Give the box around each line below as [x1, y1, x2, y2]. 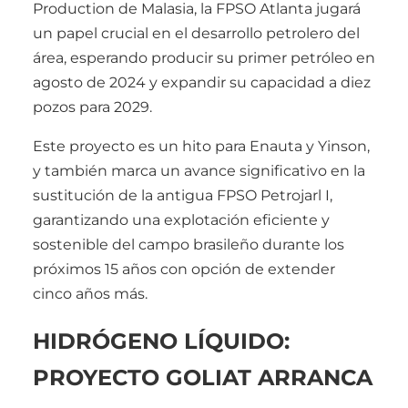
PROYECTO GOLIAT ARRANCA [33, 364, 372, 392]
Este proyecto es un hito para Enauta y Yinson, [33, 137, 370, 155]
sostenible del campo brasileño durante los [33, 235, 344, 253]
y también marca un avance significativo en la [33, 161, 365, 179]
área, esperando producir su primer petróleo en [33, 48, 375, 66]
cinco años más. [33, 284, 148, 302]
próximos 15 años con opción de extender [33, 260, 335, 278]
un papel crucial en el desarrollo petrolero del [33, 24, 360, 42]
